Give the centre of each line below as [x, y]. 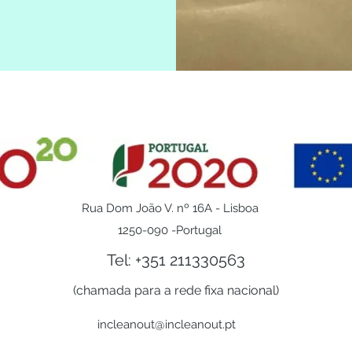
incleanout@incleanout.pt [167, 324]
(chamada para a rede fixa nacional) [176, 290]
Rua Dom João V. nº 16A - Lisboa [170, 208]
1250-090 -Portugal [170, 230]
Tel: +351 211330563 [176, 260]
